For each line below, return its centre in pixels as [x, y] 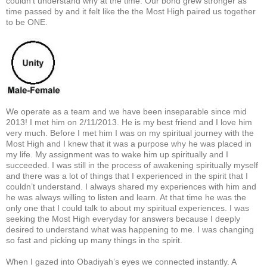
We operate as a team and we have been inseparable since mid [126, 111]
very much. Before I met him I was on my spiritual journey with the [130, 133]
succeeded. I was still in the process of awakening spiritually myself [132, 165]
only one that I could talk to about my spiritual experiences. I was [128, 208]
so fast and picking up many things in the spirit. [94, 240]
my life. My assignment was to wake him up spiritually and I [117, 154]
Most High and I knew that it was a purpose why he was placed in [129, 143]
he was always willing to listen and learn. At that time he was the [126, 197]
